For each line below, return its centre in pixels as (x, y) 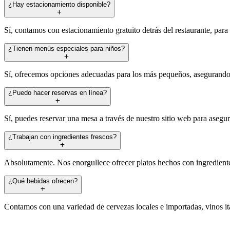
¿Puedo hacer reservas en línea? (57, 92)
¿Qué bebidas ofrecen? (43, 181)
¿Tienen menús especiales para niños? (66, 48)
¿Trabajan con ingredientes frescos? (62, 137)
